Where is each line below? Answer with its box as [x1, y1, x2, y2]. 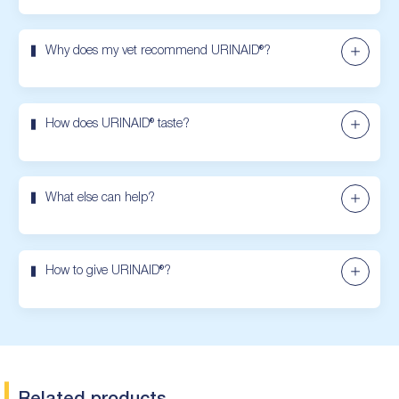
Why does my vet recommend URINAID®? [45, 45, 271, 57]
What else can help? [45, 191, 155, 204]
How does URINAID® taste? [45, 118, 190, 131]
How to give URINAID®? [45, 265, 171, 278]
